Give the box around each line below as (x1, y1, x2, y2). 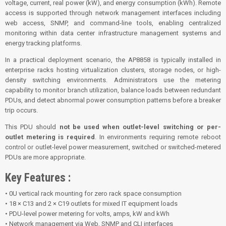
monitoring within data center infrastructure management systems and (5, 29, 221, 37)
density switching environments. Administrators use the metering (5, 76, 221, 84)
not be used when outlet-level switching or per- (59, 123, 221, 131)
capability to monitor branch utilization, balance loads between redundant (5, 86, 221, 94)
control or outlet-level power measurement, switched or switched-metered (5, 143, 221, 151)
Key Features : (5, 171, 71, 185)
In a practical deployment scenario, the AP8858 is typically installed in (5, 56, 221, 64)
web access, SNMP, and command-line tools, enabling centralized (5, 19, 221, 27)
